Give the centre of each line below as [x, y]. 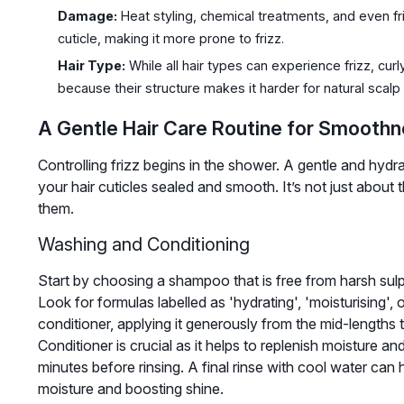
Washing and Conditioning [143, 245]
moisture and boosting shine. [130, 389]
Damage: [87, 15]
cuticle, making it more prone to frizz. [170, 38]
